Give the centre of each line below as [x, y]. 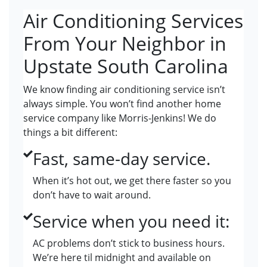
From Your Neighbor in [125, 44]
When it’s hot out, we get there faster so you [132, 181]
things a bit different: [70, 133]
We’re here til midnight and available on [122, 258]
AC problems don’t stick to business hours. [129, 243]
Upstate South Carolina [126, 66]
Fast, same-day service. [122, 159]
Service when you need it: [131, 221]
